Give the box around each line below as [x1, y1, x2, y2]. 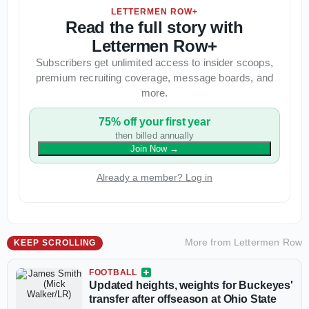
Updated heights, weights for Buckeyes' [89, 279, 293, 291]
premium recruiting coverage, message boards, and [35, 72, 274, 83]
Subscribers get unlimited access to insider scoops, [36, 57, 273, 68]
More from [184, 237, 235, 248]
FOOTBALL [89, 268, 137, 277]
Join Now [130, 143, 167, 154]
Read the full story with [66, 18, 243, 37]
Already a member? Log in [97, 172, 212, 183]
